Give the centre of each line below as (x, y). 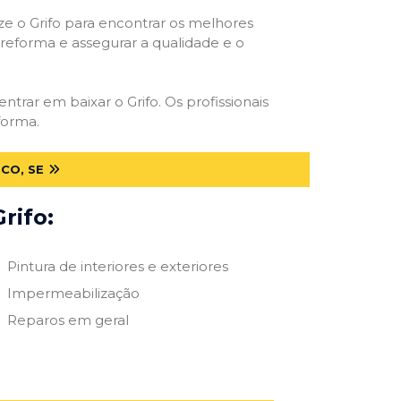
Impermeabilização (73, 293)
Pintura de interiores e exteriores (117, 266)
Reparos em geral (68, 320)
